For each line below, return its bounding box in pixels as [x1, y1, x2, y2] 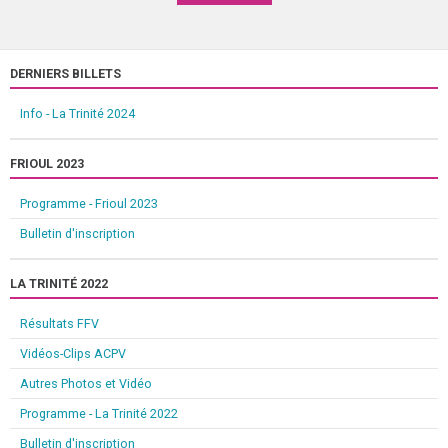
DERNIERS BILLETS [10, 65, 121, 81]
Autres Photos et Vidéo [20, 375, 152, 391]
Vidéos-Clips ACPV [20, 345, 126, 361]
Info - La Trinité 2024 [20, 105, 135, 121]
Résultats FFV [20, 315, 99, 331]
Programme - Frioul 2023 [20, 195, 158, 211]
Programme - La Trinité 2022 [20, 405, 178, 421]
